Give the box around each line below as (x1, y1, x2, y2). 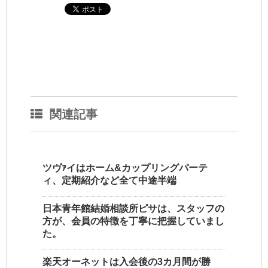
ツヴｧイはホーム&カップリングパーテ (42, 163, 208, 173)
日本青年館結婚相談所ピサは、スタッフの (42, 203, 224, 214)
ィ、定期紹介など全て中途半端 (42, 175, 176, 186)
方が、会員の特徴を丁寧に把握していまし (42, 216, 224, 227)
